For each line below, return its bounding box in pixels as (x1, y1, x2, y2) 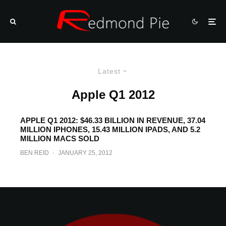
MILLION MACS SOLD (20, 134, 99, 143)
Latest (98, 67, 121, 75)
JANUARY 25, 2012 (58, 149, 112, 156)
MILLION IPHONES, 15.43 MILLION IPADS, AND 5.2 (20, 125, 200, 134)
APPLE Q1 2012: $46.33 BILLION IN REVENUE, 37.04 (20, 116, 205, 125)
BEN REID (20, 149, 49, 156)
